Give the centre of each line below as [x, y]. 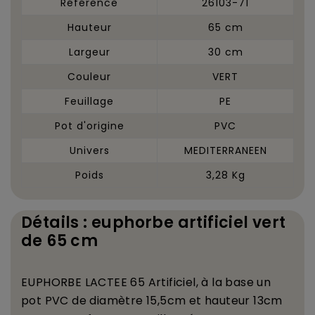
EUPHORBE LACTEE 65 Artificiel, [111, 282]
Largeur [89, 52]
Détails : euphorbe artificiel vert [154, 222]
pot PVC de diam [70, 300]
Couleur [89, 76]
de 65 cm [60, 240]
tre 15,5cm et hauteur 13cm [204, 300]
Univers [89, 150]
